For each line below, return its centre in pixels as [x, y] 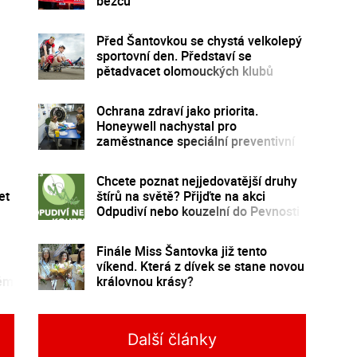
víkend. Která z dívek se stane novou [200, 266]
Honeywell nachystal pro [166, 126]
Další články [172, 339]
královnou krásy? [145, 281]
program [121, 156]
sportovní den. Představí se [174, 55]
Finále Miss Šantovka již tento [181, 251]
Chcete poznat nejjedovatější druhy [196, 180]
